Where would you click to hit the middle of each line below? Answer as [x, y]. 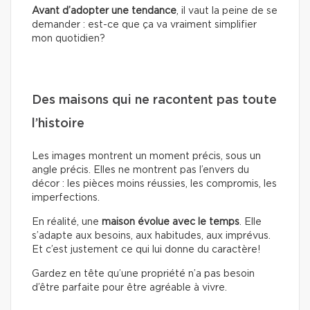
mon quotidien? [69, 38]
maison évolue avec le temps [171, 222]
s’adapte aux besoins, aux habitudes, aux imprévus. [151, 236]
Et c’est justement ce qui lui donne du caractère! [146, 249]
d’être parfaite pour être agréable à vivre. [129, 288]
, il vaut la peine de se [227, 11]
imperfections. [66, 198]
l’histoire [58, 124]
